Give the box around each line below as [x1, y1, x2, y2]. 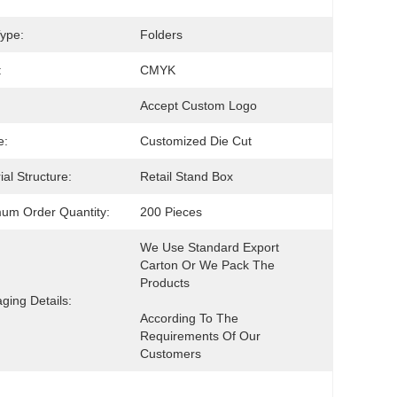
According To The [140, 311, 238, 325]
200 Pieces [140, 205, 202, 219]
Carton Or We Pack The [140, 258, 275, 272]
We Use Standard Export [140, 240, 279, 254]
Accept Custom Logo [140, 98, 257, 113]
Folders [140, 27, 183, 42]
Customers [140, 346, 201, 361]
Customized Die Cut [140, 134, 252, 148]
